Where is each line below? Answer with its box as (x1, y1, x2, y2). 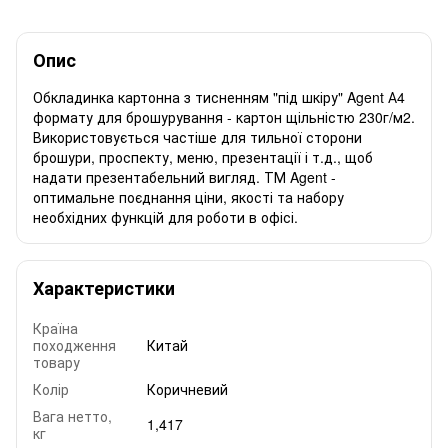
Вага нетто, (33, 405, 112, 426)
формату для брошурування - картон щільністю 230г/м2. (33, 106, 415, 127)
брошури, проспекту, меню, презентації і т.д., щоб (33, 146, 373, 167)
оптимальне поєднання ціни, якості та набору (33, 186, 344, 207)
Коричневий (147, 378, 228, 399)
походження (33, 334, 116, 355)
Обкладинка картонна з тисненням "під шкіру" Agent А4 (33, 86, 405, 107)
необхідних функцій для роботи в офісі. (33, 206, 298, 227)
